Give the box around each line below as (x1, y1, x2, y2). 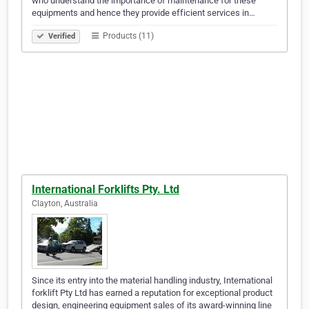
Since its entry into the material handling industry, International (32, 275, 272, 286)
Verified (46, 32, 75, 41)
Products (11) (101, 31, 154, 41)
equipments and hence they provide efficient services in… (32, 8, 255, 19)
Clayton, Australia (32, 199, 98, 209)
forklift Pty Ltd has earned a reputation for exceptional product (32, 288, 272, 299)
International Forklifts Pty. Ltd (32, 183, 179, 197)
